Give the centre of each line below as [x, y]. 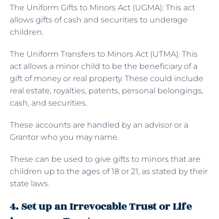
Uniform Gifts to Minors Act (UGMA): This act [111, 7]
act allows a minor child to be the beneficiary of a [104, 66]
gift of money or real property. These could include [107, 78]
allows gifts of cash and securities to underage [99, 20]
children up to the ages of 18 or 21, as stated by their [109, 171]
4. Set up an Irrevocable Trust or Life [101, 206]
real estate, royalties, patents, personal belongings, [107, 90]
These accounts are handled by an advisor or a [99, 125]
